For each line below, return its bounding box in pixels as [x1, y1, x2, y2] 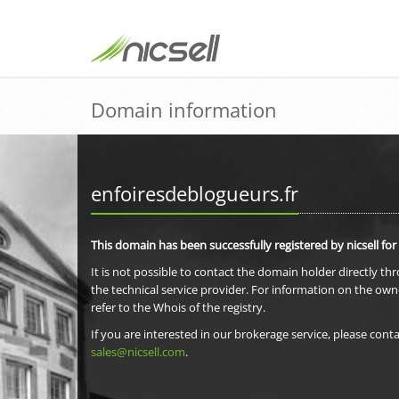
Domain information [91, 96, 277, 123]
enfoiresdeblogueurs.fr [91, 180, 298, 207]
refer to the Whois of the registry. [91, 299, 265, 315]
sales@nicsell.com [91, 344, 185, 360]
